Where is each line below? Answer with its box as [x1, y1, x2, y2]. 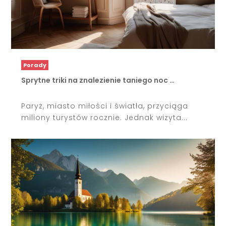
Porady [23, 61, 47, 70]
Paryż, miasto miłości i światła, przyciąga [21, 100, 189, 111]
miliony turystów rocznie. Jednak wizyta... [21, 112, 188, 123]
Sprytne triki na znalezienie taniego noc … [21, 75, 175, 85]
